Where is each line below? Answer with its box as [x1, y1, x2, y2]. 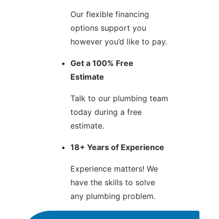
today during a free [70, 107, 142, 117]
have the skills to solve [70, 177, 155, 188]
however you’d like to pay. [70, 37, 167, 47]
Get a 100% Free [70, 58, 133, 68]
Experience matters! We [70, 164, 158, 174]
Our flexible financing [70, 9, 149, 20]
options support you [70, 23, 146, 33]
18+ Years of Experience [70, 142, 164, 153]
